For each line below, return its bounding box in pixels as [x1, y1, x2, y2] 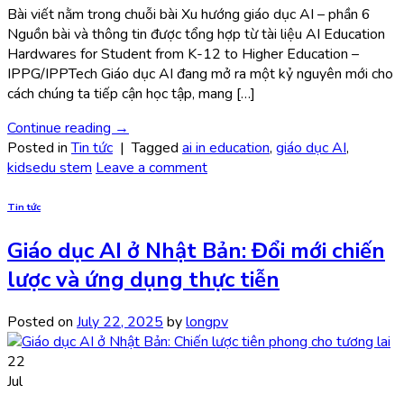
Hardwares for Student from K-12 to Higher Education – [7, 43, 359, 64]
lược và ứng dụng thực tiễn [7, 264, 280, 294]
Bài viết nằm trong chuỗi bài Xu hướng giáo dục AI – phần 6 [7, 4, 371, 24]
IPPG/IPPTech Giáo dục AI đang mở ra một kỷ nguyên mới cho [7, 63, 393, 84]
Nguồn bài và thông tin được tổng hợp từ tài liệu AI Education [7, 23, 385, 44]
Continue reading [7, 117, 115, 138]
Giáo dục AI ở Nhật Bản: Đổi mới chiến [7, 235, 385, 265]
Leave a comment [96, 157, 207, 178]
